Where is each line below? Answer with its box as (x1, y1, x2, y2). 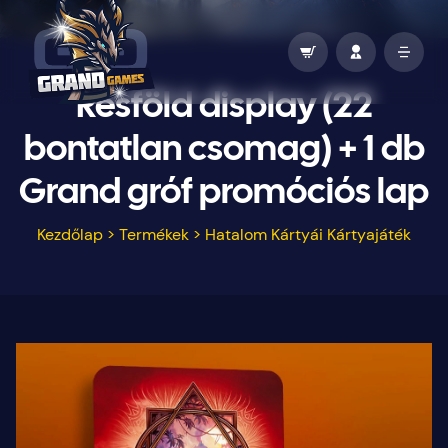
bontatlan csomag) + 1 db (23, 133, 425, 167)
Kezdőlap (37, 223, 103, 245)
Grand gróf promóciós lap (19, 176, 429, 210)
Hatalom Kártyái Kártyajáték (205, 223, 411, 245)
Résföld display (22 (75, 90, 373, 124)
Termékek (119, 223, 189, 245)
